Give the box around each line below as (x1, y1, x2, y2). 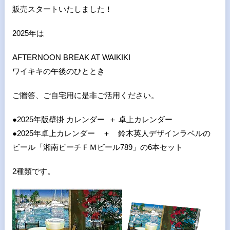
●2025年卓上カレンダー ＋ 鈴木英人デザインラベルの (12, 129, 210, 138)
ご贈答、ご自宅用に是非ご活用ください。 (12, 91, 159, 100)
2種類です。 (12, 167, 55, 176)
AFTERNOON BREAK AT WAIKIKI (12, 53, 130, 62)
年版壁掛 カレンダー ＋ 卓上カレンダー (33, 115, 172, 124)
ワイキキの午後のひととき (12, 67, 105, 75)
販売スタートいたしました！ (12, 5, 112, 13)
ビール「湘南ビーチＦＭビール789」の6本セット (12, 143, 183, 151)
